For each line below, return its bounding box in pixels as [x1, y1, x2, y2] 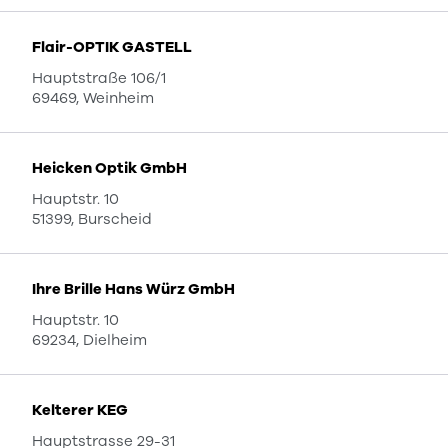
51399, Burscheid [32, 209, 152, 229]
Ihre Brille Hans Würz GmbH [32, 279, 235, 299]
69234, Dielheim [32, 330, 147, 350]
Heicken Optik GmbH [32, 158, 187, 178]
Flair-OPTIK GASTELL [32, 37, 192, 57]
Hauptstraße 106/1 [32, 68, 166, 88]
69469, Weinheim [32, 88, 154, 108]
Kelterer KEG [32, 400, 128, 420]
